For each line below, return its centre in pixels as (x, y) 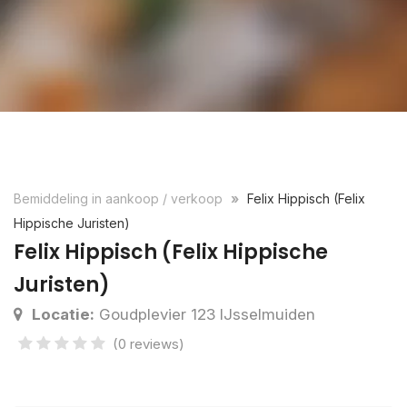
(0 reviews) (149, 344)
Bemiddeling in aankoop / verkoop (120, 199)
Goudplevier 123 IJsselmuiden (205, 314)
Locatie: (63, 314)
